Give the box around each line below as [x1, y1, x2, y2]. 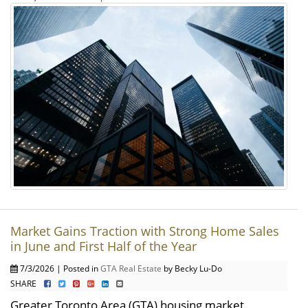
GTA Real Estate [100, 263, 162, 274]
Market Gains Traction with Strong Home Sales [10, 223, 279, 240]
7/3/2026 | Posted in [18, 263, 100, 274]
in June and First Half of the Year [10, 238, 197, 255]
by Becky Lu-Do [162, 263, 222, 274]
